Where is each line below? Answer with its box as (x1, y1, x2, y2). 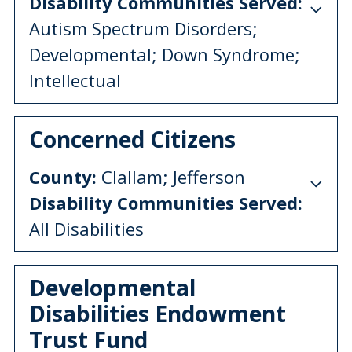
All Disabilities (29, 216, 144, 240)
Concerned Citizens (29, 123, 236, 154)
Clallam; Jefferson (97, 164, 245, 189)
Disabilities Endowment (29, 298, 286, 328)
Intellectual (29, 68, 121, 92)
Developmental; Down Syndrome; (29, 42, 300, 66)
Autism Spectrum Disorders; (29, 16, 258, 40)
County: (29, 164, 97, 189)
